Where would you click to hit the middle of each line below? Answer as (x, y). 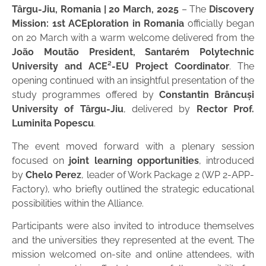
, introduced (227, 160)
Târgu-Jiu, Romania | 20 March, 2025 (95, 9)
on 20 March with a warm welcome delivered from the (133, 38)
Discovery (232, 9)
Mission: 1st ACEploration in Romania (98, 24)
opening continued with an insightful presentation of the (133, 81)
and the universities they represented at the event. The (133, 240)
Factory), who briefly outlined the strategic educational (133, 189)
